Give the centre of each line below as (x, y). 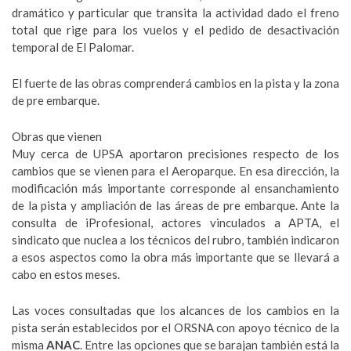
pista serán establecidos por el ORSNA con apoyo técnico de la (175, 327)
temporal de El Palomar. (73, 47)
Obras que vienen (57, 136)
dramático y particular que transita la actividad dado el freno (175, 13)
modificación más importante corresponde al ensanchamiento (175, 188)
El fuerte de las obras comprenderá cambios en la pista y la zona (175, 83)
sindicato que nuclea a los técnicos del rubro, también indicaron (175, 240)
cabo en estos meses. (66, 274)
